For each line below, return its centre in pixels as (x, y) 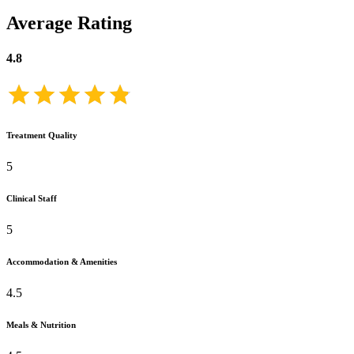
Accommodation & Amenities (62, 261)
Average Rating (69, 23)
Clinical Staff (32, 198)
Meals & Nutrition (41, 324)
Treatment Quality (42, 135)
